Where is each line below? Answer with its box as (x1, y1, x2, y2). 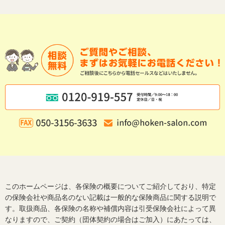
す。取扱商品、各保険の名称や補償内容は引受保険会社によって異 (5, 204, 216, 212)
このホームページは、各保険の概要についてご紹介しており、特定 (5, 182, 216, 190)
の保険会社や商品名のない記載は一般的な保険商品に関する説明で (5, 193, 216, 201)
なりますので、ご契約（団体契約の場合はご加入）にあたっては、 (5, 215, 216, 223)
